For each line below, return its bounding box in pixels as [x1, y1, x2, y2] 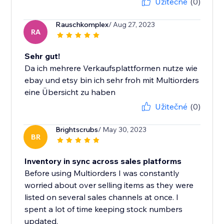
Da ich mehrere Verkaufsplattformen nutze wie [24, 63, 198, 73]
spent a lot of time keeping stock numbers [24, 204, 183, 214]
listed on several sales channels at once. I [24, 192, 179, 202]
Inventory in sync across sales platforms [24, 156, 182, 166]
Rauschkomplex [55, 20, 109, 29]
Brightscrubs [55, 125, 98, 134]
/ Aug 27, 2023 [108, 20, 155, 29]
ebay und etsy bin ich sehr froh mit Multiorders [24, 75, 199, 85]
